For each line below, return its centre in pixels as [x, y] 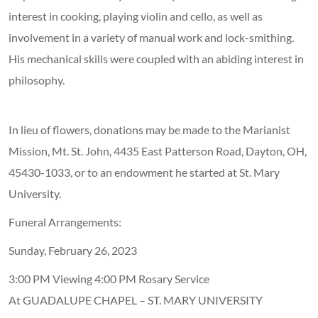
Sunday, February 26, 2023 [73, 251]
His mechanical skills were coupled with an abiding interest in [156, 59]
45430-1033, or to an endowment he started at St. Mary [144, 172]
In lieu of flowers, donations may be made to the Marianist [149, 130]
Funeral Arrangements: [65, 222]
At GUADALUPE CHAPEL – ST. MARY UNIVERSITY [136, 300]
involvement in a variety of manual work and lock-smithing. [151, 38]
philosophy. [37, 80]
